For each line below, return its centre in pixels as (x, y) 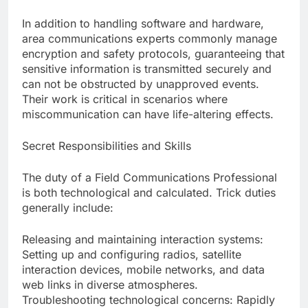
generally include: (68, 208)
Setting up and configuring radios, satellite (132, 255)
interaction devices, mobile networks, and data (143, 270)
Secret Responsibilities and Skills (107, 146)
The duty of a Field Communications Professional (150, 178)
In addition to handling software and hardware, (143, 24)
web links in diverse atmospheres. (110, 285)
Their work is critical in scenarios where (125, 99)
